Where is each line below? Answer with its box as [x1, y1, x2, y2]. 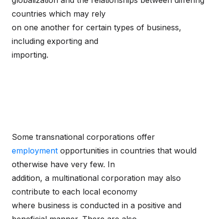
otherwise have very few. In [12, 159, 115, 169]
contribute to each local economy [12, 187, 137, 197]
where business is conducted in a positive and [12, 200, 181, 210]
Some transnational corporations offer [12, 132, 155, 142]
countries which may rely [12, 9, 106, 19]
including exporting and [12, 36, 98, 46]
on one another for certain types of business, [12, 22, 181, 32]
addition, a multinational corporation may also [12, 173, 181, 183]
